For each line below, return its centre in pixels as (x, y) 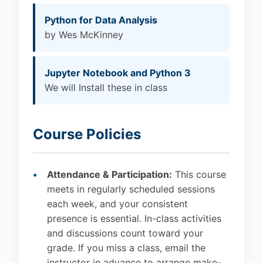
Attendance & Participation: (109, 175)
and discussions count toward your (125, 233)
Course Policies (87, 134)
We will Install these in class (106, 88)
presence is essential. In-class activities (134, 219)
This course (199, 175)
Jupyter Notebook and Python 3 (118, 73)
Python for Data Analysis (101, 20)
